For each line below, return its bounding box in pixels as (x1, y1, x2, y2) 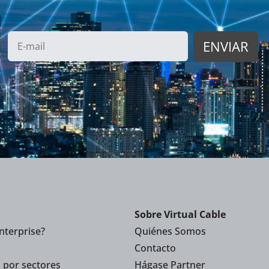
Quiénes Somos (134, 224, 206, 238)
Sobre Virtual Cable (134, 207, 226, 221)
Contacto (134, 241, 176, 255)
